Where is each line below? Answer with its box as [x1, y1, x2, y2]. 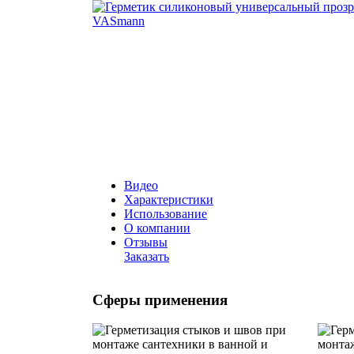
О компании [124, 220, 190, 235]
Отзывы [124, 235, 168, 249]
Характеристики [124, 192, 213, 206]
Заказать [124, 249, 169, 263]
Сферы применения [92, 291, 228, 308]
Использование [124, 206, 207, 220]
